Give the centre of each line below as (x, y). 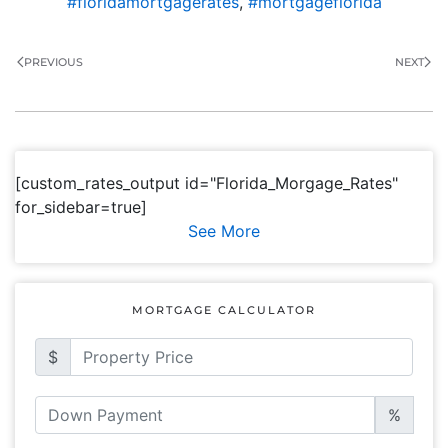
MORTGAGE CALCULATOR (224, 309)
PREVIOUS (53, 61)
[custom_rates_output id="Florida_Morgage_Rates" (206, 182)
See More (224, 230)
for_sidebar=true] (81, 206)
